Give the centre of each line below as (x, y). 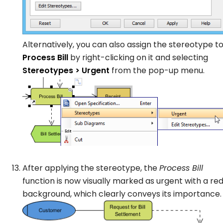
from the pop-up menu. (157, 71)
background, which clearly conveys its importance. (122, 194)
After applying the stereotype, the (91, 168)
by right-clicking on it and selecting (138, 58)
